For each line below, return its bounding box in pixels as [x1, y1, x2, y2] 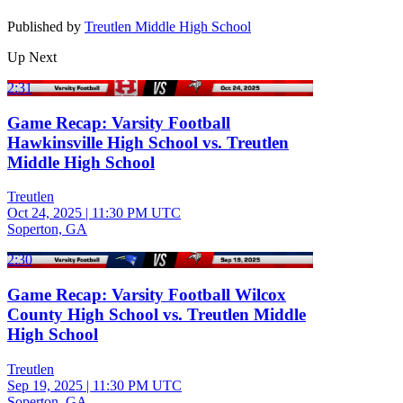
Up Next [7, 49, 57, 65]
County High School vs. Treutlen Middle [7, 304, 306, 324]
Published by [7, 18, 85, 34]
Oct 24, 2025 [7, 205, 82, 221]
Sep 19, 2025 [7, 377, 83, 393]
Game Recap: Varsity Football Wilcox [7, 284, 286, 304]
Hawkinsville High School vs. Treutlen [7, 132, 289, 152]
